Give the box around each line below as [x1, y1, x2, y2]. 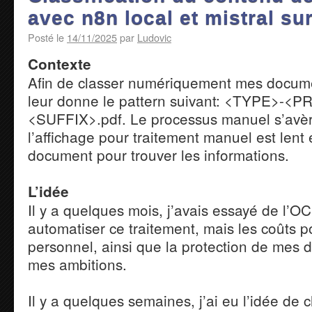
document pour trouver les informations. [28, 144, 289, 166]
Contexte [28, 54, 91, 75]
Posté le [28, 30, 64, 45]
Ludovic [137, 30, 171, 45]
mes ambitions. [28, 253, 127, 275]
